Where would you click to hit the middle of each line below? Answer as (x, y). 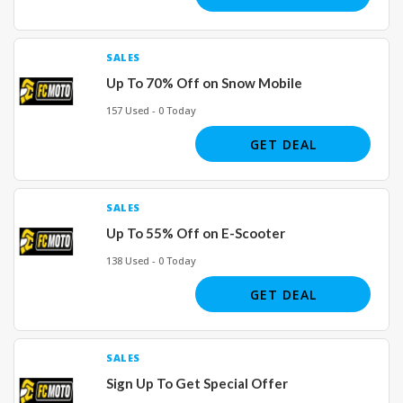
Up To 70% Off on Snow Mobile (204, 82)
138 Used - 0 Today (151, 260)
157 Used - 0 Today (151, 110)
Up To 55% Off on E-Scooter (196, 233)
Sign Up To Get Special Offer (197, 383)
